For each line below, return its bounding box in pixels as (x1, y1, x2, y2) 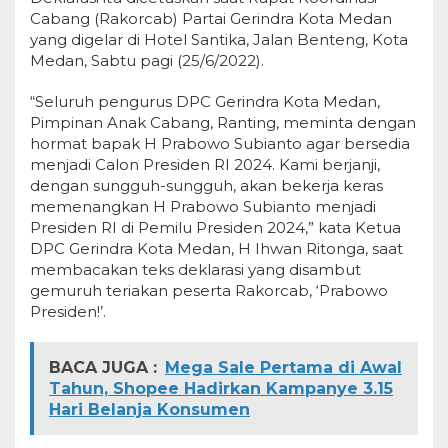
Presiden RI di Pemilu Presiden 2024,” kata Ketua (30, 218, 401, 237)
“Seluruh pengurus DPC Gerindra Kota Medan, (30, 92, 380, 111)
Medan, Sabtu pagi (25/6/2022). (30, 51, 264, 70)
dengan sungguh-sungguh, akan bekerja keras (30, 176, 383, 195)
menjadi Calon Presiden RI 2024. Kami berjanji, (30, 155, 380, 174)
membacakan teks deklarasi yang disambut (30, 260, 361, 279)
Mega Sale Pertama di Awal (165, 358, 402, 377)
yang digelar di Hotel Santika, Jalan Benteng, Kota (30, 30, 408, 49)
